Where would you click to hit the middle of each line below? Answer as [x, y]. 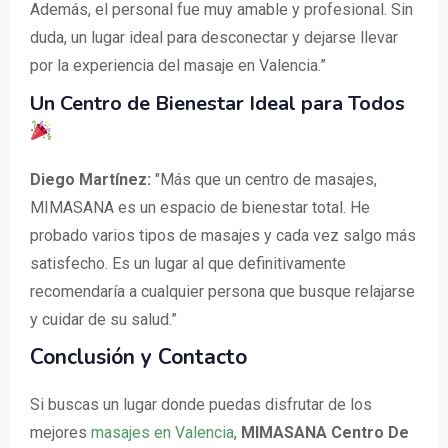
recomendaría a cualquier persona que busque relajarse [222, 291]
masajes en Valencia [162, 432]
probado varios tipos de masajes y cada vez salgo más [223, 235]
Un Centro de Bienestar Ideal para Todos [217, 103]
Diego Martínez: [90, 179]
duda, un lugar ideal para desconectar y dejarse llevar [214, 37]
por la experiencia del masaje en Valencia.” [178, 65]
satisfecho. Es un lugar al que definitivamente [188, 263]
